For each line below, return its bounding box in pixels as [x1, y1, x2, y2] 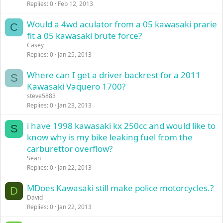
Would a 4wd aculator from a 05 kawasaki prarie [27, 18, 218, 30]
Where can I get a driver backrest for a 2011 [27, 69, 201, 81]
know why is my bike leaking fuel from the [27, 131, 193, 143]
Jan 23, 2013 [58, 101, 92, 110]
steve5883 [27, 92, 56, 100]
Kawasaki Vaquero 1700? [27, 81, 126, 92]
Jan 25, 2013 [58, 50, 92, 59]
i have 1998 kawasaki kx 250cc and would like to [27, 120, 216, 131]
